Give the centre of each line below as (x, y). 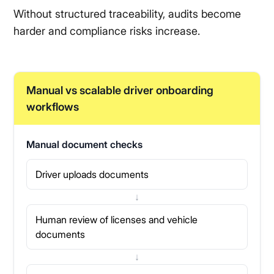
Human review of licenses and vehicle (117, 220)
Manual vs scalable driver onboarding (120, 91)
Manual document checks (85, 145)
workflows (53, 107)
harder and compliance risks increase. (107, 31)
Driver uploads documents (92, 175)
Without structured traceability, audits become (128, 14)
